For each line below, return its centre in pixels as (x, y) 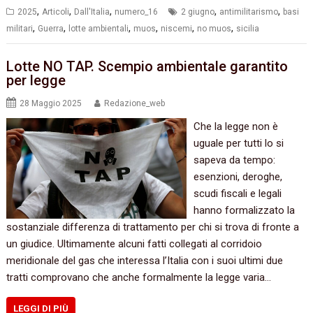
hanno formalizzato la (244, 211)
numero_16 (137, 12)
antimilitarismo (249, 12)
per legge (36, 81)
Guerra (51, 28)
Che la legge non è (235, 127)
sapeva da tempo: (234, 160)
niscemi (177, 28)
